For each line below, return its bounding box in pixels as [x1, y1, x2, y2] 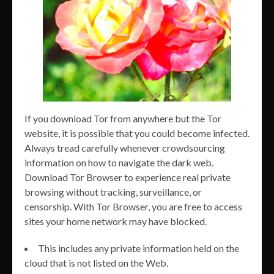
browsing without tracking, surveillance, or [24, 185, 202, 198]
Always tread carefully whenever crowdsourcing [24, 141, 225, 154]
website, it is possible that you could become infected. [24, 127, 250, 139]
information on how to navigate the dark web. [24, 156, 213, 168]
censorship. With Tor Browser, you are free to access [24, 200, 242, 212]
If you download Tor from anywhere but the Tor [24, 112, 221, 124]
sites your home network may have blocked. [24, 215, 207, 227]
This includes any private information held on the [38, 242, 239, 254]
